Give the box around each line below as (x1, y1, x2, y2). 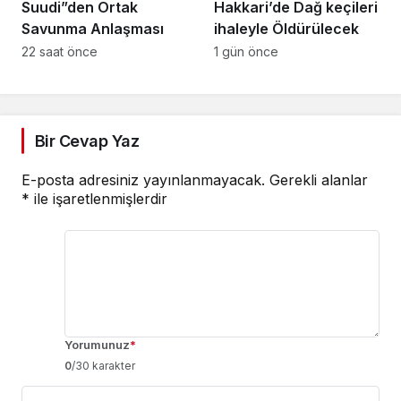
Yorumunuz (64, 337, 130, 352)
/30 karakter (72, 358, 135, 372)
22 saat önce (21, 43, 98, 59)
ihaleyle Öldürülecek (214, 19, 359, 38)
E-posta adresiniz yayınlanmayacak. (21, 170, 265, 189)
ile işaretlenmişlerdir (30, 189, 167, 208)
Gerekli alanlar (269, 170, 368, 189)
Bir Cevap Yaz (35, 131, 139, 150)
